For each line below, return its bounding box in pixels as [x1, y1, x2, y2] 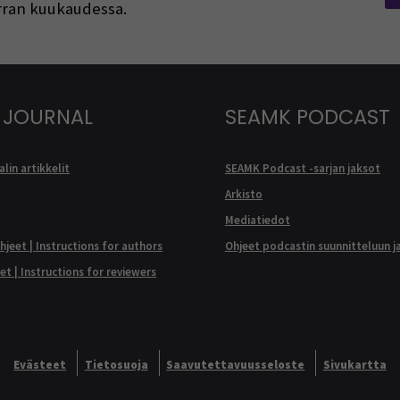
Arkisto [224, 187, 262, 203]
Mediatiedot [224, 212, 290, 229]
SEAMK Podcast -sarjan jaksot [224, 161, 380, 177]
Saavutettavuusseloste [166, 356, 305, 372]
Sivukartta [322, 356, 387, 372]
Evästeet [13, 356, 67, 372]
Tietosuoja [84, 356, 148, 372]
